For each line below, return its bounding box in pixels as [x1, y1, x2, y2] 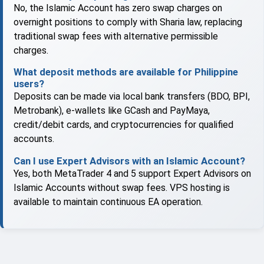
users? [14, 78, 44, 90]
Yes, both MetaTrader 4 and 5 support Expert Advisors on [14, 167, 251, 179]
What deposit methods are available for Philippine [14, 66, 238, 78]
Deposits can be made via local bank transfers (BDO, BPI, [14, 91, 250, 103]
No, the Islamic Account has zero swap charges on [14, 2, 222, 14]
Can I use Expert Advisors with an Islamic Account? [14, 154, 245, 167]
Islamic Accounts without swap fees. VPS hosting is [14, 181, 230, 193]
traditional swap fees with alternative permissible [14, 31, 218, 42]
